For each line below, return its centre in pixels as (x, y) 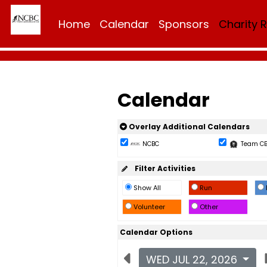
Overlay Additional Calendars (188, 127)
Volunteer (149, 207)
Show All (147, 188)
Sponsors (184, 24)
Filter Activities (162, 168)
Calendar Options (156, 232)
